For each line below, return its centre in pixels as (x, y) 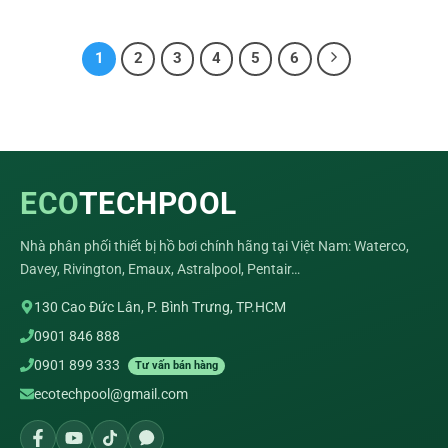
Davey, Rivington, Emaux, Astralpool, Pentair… (160, 268)
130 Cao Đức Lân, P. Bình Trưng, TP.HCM (160, 306)
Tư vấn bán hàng (176, 365)
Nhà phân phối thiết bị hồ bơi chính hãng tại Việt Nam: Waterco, (214, 245)
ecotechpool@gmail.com (111, 393)
